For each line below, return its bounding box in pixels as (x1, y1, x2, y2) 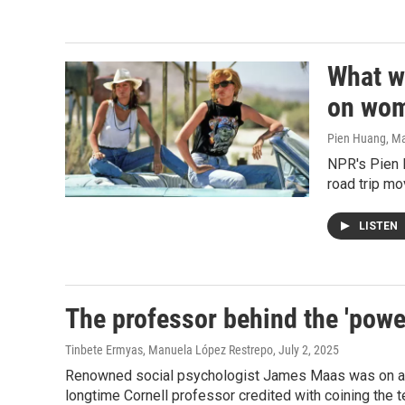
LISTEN (359, 220, 400, 232)
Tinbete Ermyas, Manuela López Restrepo (65, 343, 273, 357)
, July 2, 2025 (273, 343, 339, 357)
